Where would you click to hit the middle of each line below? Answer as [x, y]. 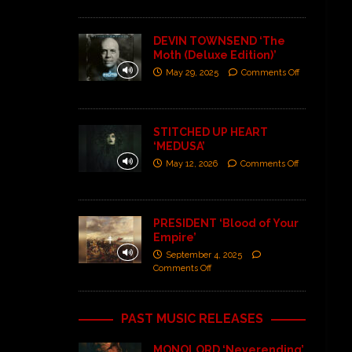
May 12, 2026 [191, 163]
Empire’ [174, 237]
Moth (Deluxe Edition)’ [214, 55]
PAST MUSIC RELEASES [192, 318]
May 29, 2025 [192, 72]
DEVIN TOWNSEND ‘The [219, 40]
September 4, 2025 [203, 255]
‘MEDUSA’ [179, 146]
